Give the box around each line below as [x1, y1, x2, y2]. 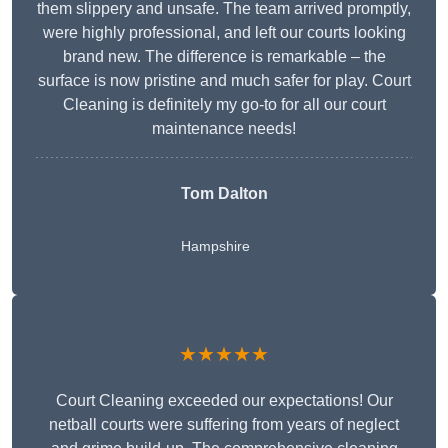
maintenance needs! [152, 120, 296, 138]
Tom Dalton [180, 185, 268, 203]
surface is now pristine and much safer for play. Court [37, 72, 411, 90]
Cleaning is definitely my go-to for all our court [62, 96, 386, 114]
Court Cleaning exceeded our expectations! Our [55, 392, 393, 410]
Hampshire [180, 238, 250, 255]
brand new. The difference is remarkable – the [62, 48, 386, 66]
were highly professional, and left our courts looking [42, 24, 406, 42]
